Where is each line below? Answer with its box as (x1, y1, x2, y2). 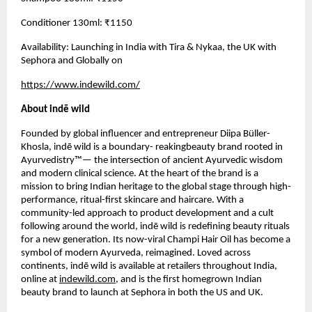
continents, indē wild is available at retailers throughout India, (21, 261, 277, 272)
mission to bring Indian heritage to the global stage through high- (21, 182, 291, 193)
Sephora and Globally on (21, 56, 123, 67)
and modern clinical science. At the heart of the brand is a (21, 169, 258, 180)
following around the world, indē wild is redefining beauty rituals (21, 221, 290, 233)
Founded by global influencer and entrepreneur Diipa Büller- (21, 129, 270, 140)
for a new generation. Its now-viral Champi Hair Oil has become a (21, 235, 290, 246)
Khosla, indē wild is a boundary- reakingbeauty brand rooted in (21, 142, 283, 153)
